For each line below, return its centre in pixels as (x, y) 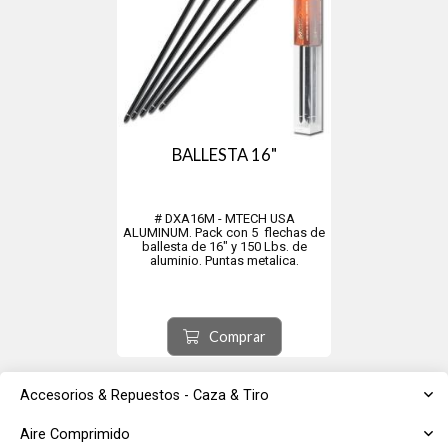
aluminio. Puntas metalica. (224, 260)
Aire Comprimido (75, 434)
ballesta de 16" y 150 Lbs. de (224, 246)
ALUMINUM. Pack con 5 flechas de (224, 232)
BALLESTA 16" (224, 155)
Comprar (237, 336)
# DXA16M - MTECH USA (224, 218)
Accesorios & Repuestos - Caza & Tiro (144, 395)
